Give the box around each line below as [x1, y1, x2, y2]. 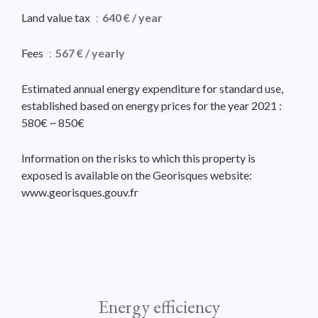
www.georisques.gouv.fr [21, 185, 138, 199]
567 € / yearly [55, 46, 125, 60]
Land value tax [21, 11, 92, 25]
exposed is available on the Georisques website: [21, 168, 252, 182]
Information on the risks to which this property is [21, 151, 256, 165]
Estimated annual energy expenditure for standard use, [21, 82, 283, 96]
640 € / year [102, 11, 163, 25]
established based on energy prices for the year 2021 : [21, 99, 282, 113]
